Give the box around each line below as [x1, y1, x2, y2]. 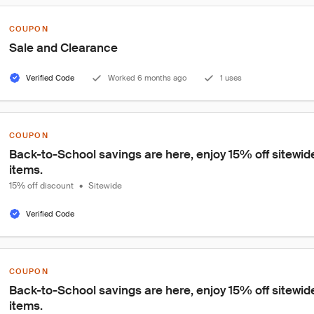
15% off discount [9, 180, 74, 191]
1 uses [220, 73, 242, 83]
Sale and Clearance [9, 40, 118, 55]
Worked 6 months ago [108, 73, 186, 83]
